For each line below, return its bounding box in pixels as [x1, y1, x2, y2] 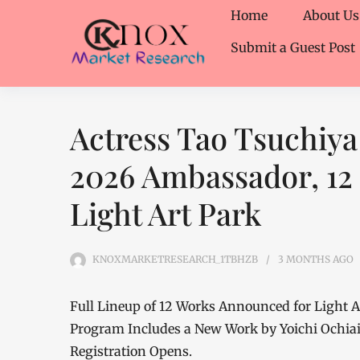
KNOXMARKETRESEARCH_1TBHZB [92, 253, 258, 265]
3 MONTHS [278, 253, 330, 265]
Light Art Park [70, 193, 261, 234]
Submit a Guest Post [231, 39, 355, 55]
